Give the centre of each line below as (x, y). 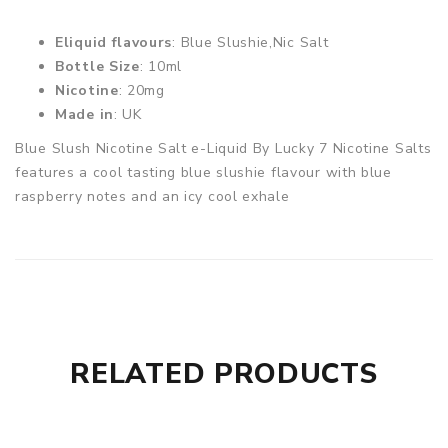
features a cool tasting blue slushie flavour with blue (203, 172)
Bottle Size (97, 66)
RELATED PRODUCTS (224, 374)
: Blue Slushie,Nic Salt (250, 42)
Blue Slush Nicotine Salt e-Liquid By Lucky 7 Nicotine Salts (223, 148)
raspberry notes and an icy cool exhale (152, 196)
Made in (84, 114)
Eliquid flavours (114, 42)
